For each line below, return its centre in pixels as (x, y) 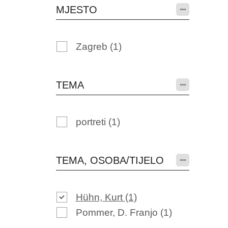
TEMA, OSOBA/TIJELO (110, 160)
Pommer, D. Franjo (118, 212)
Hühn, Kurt (100, 197)
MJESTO (76, 10)
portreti (92, 122)
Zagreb (93, 47)
